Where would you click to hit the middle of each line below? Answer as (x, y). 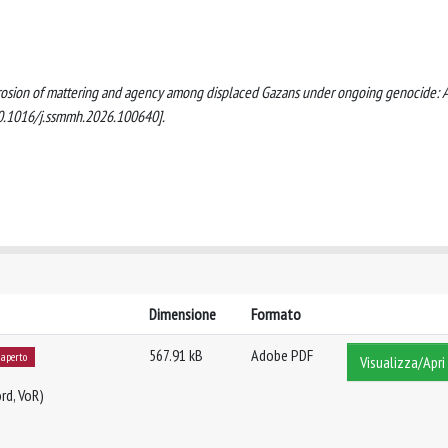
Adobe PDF (282, 355)
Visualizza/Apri (402, 362)
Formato (276, 314)
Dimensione (182, 314)
